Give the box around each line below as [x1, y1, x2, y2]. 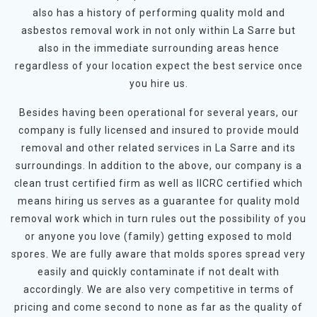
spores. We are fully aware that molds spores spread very [11, 248, 306, 260]
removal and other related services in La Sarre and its [21, 142, 296, 154]
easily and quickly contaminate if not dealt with [38, 265, 279, 277]
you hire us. [129, 77, 188, 89]
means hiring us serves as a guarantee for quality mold [17, 195, 300, 207]
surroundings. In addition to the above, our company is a [15, 159, 302, 171]
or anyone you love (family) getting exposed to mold [25, 230, 292, 242]
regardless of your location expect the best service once [14, 59, 303, 71]
